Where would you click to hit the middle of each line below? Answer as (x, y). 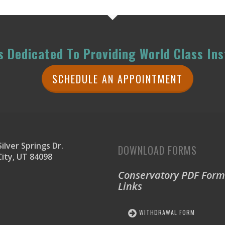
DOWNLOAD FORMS (157, 150)
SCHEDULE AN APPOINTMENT (118, 79)
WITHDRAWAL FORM (166, 212)
